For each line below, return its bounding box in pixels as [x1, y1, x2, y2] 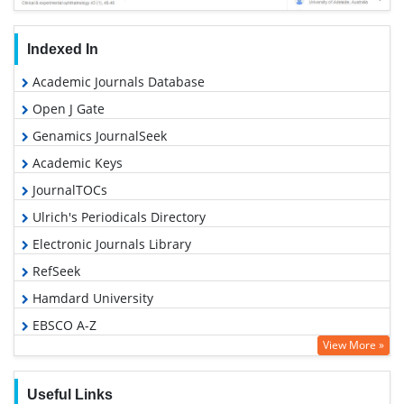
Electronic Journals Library [29, 235, 191, 253]
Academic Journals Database [29, 73, 205, 91]
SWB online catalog [29, 371, 148, 389]
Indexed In [26, 41, 98, 58]
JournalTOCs [29, 181, 107, 199]
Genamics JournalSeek [29, 127, 167, 145]
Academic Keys [29, 154, 123, 172]
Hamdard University [29, 289, 153, 308]
